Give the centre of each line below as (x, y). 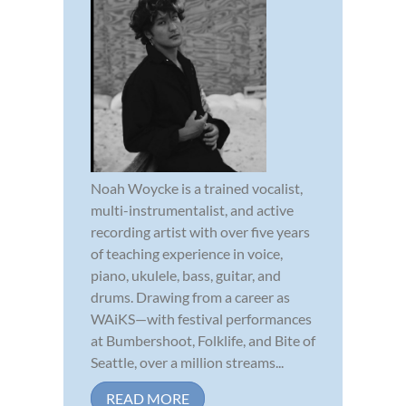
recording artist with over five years (200, 231)
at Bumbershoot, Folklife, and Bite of (203, 340)
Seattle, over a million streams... (187, 362)
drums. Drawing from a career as (190, 296)
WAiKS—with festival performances (201, 318)
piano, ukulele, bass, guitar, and (186, 275)
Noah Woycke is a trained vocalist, (197, 188)
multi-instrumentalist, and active (192, 209)
